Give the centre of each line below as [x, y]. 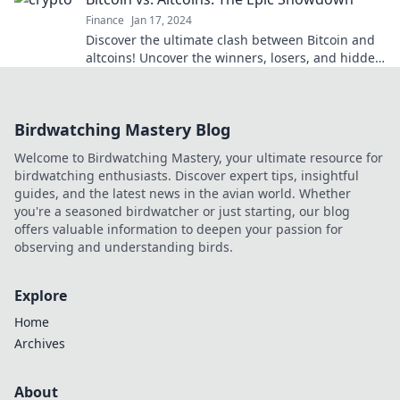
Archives [40, 343]
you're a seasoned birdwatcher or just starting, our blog [182, 211]
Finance [105, 20]
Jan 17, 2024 [162, 20]
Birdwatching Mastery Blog [122, 129]
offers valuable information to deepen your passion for [179, 229]
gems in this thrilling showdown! [184, 75]
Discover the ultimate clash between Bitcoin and [230, 39]
